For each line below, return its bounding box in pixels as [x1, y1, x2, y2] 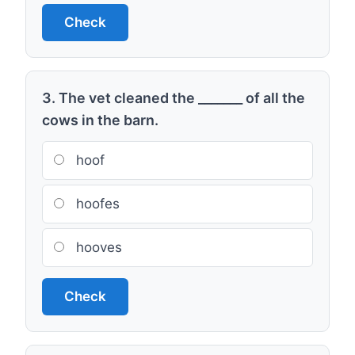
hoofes [72, 196, 120, 212]
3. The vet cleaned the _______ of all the [42, 90, 305, 106]
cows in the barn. [42, 112, 158, 128]
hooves [72, 239, 122, 255]
